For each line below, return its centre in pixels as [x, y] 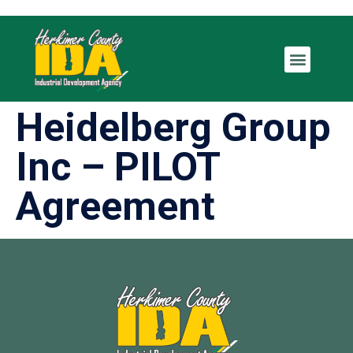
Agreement [115, 206]
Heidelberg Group [173, 127]
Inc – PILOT [118, 167]
